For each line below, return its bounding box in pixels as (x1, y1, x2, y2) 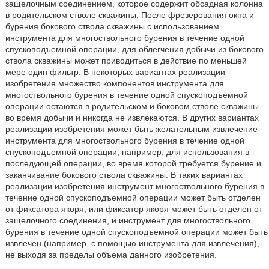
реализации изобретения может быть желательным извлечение (5, 124, 258, 134)
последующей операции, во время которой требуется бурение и (5, 159, 261, 168)
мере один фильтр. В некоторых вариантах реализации (5, 67, 225, 77)
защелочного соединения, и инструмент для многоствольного (5, 216, 250, 225)
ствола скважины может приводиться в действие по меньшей (5, 56, 247, 65)
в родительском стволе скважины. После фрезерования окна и (5, 10, 254, 20)
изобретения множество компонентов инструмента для (5, 79, 224, 88)
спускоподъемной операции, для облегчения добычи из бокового (5, 44, 264, 54)
